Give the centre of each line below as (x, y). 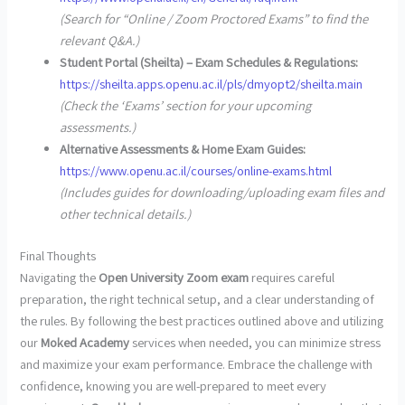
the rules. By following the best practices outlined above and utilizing (202, 320)
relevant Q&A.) (100, 41)
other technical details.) (126, 214)
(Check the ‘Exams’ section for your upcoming (186, 106)
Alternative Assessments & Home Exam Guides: (183, 149)
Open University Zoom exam (174, 277)
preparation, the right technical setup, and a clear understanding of (198, 298)
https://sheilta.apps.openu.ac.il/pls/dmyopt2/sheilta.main (212, 84)
